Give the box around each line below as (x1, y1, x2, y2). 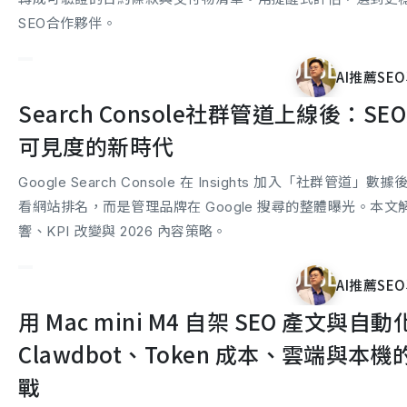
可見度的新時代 (18, 130, 174, 162)
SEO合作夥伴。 (18, 15, 117, 32)
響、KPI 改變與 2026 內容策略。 (18, 223, 227, 240)
